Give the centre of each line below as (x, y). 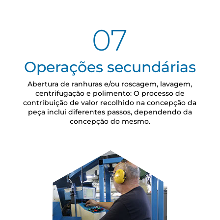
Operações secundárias (110, 67)
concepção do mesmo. (110, 122)
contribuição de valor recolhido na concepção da (110, 103)
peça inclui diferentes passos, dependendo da (110, 112)
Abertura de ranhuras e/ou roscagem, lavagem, (110, 84)
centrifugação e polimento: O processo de (110, 94)
